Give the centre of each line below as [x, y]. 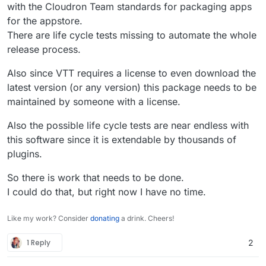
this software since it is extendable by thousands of [122, 140]
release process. [44, 50]
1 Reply [39, 242]
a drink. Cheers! [147, 218]
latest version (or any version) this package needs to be [132, 88]
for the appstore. [45, 21]
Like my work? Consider [49, 218]
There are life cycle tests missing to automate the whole [132, 35]
